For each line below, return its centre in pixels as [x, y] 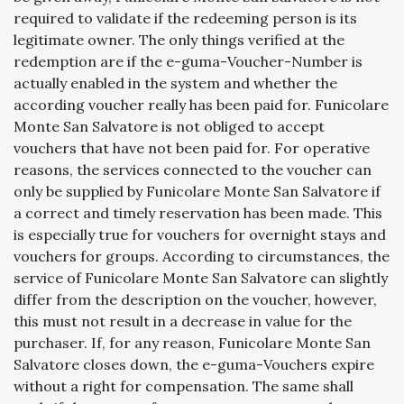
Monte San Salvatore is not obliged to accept [169, 127]
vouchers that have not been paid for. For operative [192, 148]
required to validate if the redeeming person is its [185, 18]
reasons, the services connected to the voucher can [193, 170]
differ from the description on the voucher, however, [195, 300]
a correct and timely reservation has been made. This [198, 213]
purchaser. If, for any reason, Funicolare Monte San [192, 343]
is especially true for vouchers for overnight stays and [200, 235]
